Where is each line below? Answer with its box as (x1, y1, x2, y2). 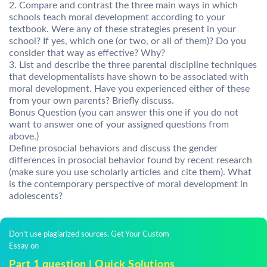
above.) (9, 132, 39, 141)
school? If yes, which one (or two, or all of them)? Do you (9, 36, 246, 46)
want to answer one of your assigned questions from (9, 120, 229, 129)
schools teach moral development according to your (9, 13, 225, 22)
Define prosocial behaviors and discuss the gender (9, 144, 218, 153)
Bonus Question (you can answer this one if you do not (9, 108, 238, 117)
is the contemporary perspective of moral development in (9, 179, 248, 189)
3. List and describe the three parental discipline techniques (9, 60, 257, 70)
